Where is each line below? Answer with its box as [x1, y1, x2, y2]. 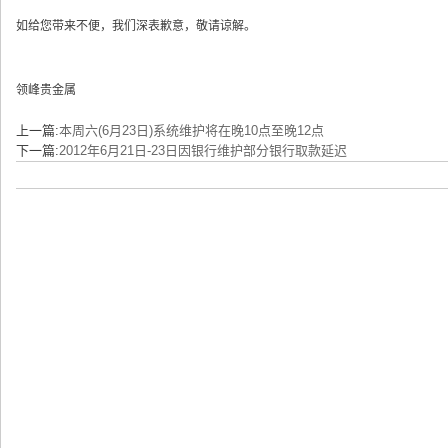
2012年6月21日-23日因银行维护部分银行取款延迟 [59, 143, 347, 158]
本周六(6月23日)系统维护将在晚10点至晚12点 [59, 123, 324, 138]
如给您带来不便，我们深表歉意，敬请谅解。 [16, 19, 256, 33]
